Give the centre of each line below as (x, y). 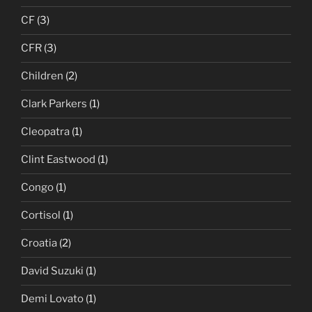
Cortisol (41, 216)
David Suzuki (52, 271)
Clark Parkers (54, 104)
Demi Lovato (52, 299)
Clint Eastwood (58, 160)
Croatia (39, 243)
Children (42, 76)
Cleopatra (45, 132)
